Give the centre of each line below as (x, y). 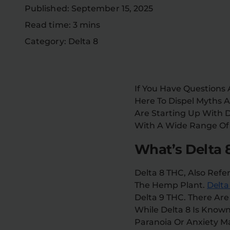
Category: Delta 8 (62, 42)
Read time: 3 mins (63, 25)
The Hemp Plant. (171, 185)
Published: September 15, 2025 (89, 9)
